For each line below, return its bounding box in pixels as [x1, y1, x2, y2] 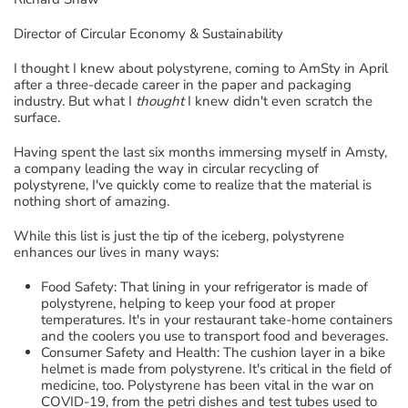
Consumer [41, 342, 106, 362]
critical [270, 359, 311, 378]
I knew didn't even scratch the [184, 91, 372, 110]
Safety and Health [106, 342, 217, 362]
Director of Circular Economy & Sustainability [14, 24, 283, 43]
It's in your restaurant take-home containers [125, 310, 393, 329]
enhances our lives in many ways [14, 242, 216, 261]
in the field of [311, 359, 392, 378]
